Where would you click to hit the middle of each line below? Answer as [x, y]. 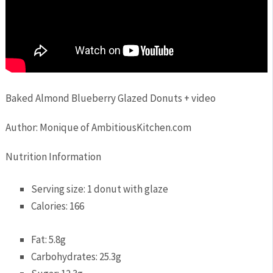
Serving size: [59, 189]
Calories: [51, 206]
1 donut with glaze [128, 189]
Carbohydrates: [66, 256]
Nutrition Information [53, 156]
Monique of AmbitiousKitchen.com [115, 127]
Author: [22, 127]
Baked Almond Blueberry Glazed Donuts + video [110, 98]
